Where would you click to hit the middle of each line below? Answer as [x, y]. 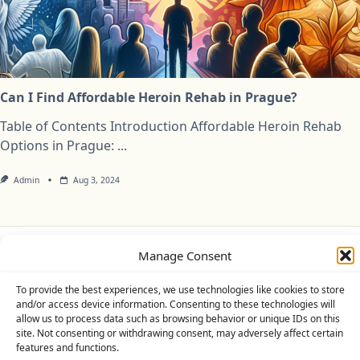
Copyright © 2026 [86, 303]
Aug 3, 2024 [96, 180]
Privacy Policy [100, 265]
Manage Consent [185, 256]
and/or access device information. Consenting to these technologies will [176, 304]
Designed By [235, 303]
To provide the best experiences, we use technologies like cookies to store [180, 290]
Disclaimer [268, 265]
